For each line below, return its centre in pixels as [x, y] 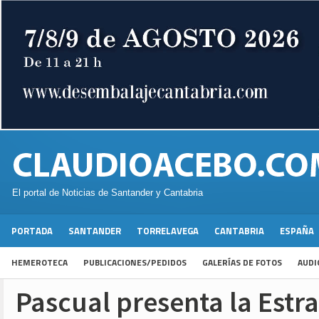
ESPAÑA [297, 231]
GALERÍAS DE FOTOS [242, 263]
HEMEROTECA [40, 263]
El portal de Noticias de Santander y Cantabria [108, 193]
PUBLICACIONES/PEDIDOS [135, 263]
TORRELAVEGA [168, 231]
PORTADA [32, 231]
